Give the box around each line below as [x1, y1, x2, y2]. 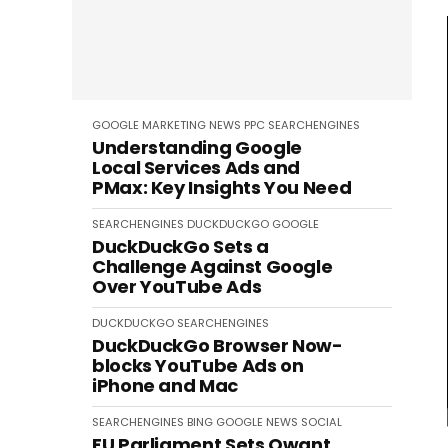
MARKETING [142, 117, 206, 133]
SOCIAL [301, 414, 342, 430]
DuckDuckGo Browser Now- [92, 333, 343, 358]
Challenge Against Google [92, 254, 333, 279]
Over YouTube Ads [92, 274, 262, 299]
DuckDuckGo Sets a [92, 234, 269, 259]
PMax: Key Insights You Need [92, 175, 352, 200]
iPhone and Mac [92, 373, 238, 398]
